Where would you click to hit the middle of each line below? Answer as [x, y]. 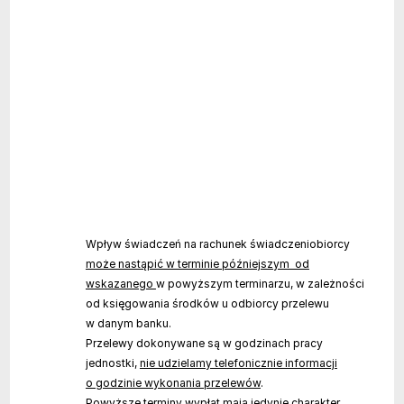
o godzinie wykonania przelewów [173, 382]
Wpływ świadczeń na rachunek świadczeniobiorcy [217, 243]
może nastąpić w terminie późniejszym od [197, 263]
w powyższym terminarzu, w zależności [260, 283]
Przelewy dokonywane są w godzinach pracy [204, 343]
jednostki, [112, 363]
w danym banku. [128, 323]
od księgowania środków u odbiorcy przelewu [207, 303]
